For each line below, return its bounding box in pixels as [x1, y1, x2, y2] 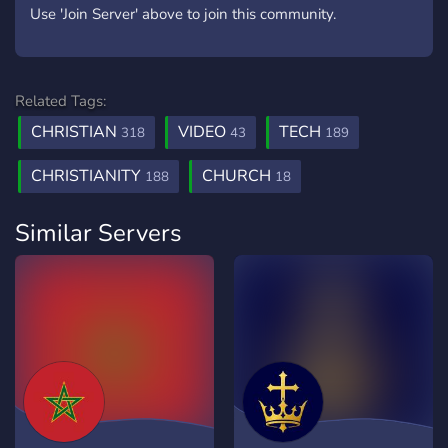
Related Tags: [15, 91, 106, 111]
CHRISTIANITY [31, 165, 145, 187]
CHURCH [202, 165, 275, 187]
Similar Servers [15, 217, 182, 249]
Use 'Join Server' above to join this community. [30, 4, 336, 24]
